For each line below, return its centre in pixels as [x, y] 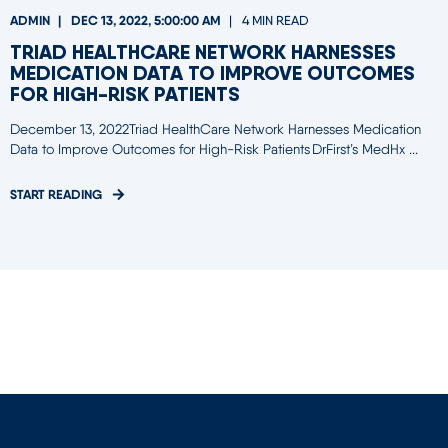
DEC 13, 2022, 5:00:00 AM [146, 20]
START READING [56, 194]
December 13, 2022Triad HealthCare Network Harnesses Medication [215, 129]
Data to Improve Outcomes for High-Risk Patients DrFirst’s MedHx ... [214, 149]
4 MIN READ [275, 21]
